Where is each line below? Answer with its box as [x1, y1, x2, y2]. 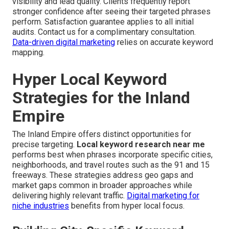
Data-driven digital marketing [12, 37, 115, 48]
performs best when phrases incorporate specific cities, [12, 150, 213, 160]
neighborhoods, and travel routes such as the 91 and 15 [12, 160, 210, 170]
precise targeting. [12, 140, 77, 150]
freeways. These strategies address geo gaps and [12, 170, 193, 180]
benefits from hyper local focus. [69, 201, 185, 211]
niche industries [12, 201, 69, 211]
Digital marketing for [127, 191, 199, 201]
